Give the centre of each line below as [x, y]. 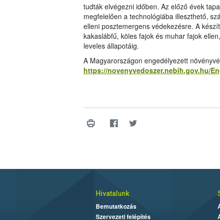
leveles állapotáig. [111, 46]
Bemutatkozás [116, 206]
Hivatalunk [112, 194]
